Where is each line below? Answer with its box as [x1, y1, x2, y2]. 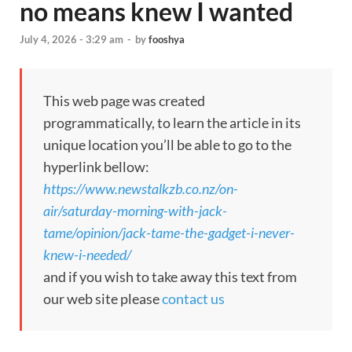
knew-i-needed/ [43, 246, 131, 264]
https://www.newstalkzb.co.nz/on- [43, 180, 238, 198]
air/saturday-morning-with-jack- [43, 202, 227, 220]
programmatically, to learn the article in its [43, 114, 301, 132]
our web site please [43, 290, 162, 308]
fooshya [148, 33, 185, 46]
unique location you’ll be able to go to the [43, 136, 291, 154]
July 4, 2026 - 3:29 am [20, 33, 123, 46]
